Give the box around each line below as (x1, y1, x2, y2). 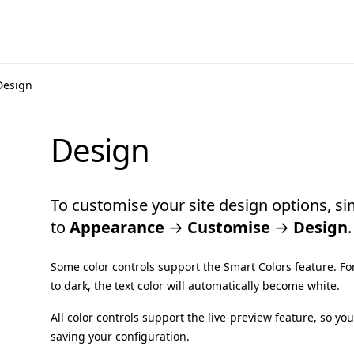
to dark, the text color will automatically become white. (51, 278, 340, 293)
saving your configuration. (51, 329, 190, 344)
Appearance (70, 217, 164, 238)
